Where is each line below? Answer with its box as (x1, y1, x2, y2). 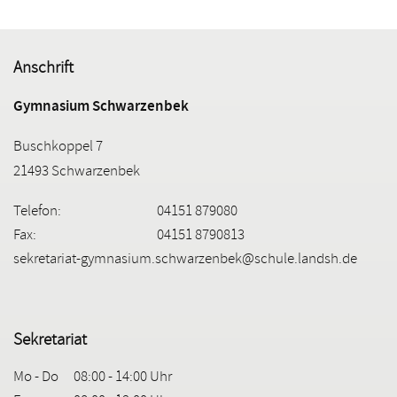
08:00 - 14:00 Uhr (74, 367, 172, 390)
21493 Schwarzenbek (13, 160, 140, 183)
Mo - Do (13, 367, 58, 390)
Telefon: (13, 200, 61, 223)
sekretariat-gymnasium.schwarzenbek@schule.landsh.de (13, 248, 357, 271)
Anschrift (13, 57, 74, 82)
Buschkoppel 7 (13, 136, 103, 159)
